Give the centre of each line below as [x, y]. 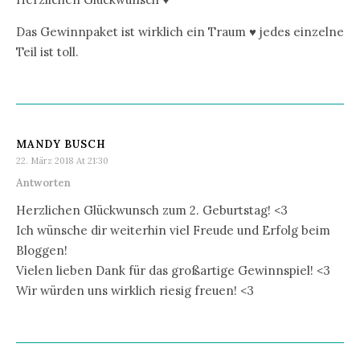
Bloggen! [42, 250]
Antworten [43, 182]
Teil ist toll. [47, 51]
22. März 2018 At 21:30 [62, 160]
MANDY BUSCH [61, 144]
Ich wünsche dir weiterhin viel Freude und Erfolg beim [173, 230]
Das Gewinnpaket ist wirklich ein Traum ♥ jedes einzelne [180, 31]
